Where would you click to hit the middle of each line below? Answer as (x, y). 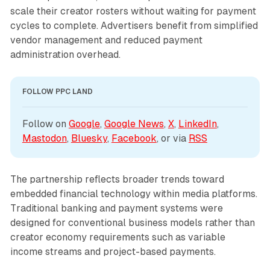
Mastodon (44, 138)
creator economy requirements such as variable (118, 237)
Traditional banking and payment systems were (116, 208)
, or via (172, 138)
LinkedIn (197, 124)
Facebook (134, 138)
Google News (134, 124)
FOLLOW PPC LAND (57, 91)
